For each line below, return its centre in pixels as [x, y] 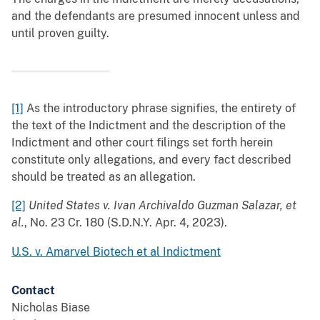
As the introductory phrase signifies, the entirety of [160, 109]
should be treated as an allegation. [104, 177]
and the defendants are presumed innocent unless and [156, 16]
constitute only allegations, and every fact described [151, 160]
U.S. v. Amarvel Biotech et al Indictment [116, 252]
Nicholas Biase [51, 308]
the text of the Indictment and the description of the [149, 126]
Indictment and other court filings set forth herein [142, 143]
